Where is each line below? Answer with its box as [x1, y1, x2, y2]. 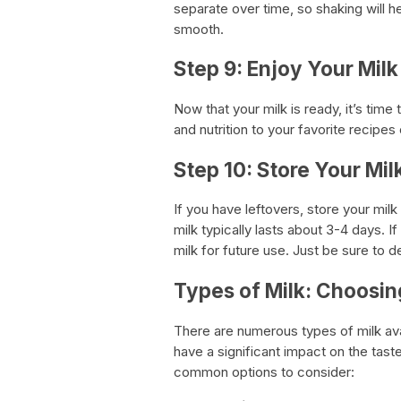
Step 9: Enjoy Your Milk [174, 56, 398, 81]
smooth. [174, 20, 224, 38]
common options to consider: [174, 363, 354, 380]
